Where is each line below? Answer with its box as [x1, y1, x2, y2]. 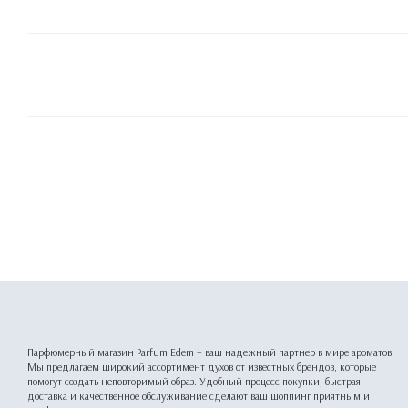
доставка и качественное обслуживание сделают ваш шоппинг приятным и [27, 389, 370, 403]
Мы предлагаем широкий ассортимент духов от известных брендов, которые [27, 360, 376, 373]
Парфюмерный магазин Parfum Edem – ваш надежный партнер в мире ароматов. [27, 345, 394, 359]
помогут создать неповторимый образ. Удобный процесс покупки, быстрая [27, 374, 361, 388]
